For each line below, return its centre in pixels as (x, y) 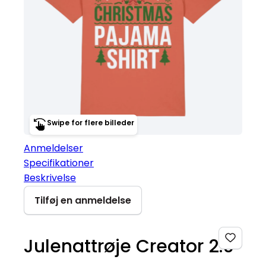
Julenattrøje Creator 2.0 (129, 246)
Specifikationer (59, 163)
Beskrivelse (50, 178)
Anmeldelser (53, 148)
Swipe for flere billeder (91, 122)
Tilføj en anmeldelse (83, 200)
